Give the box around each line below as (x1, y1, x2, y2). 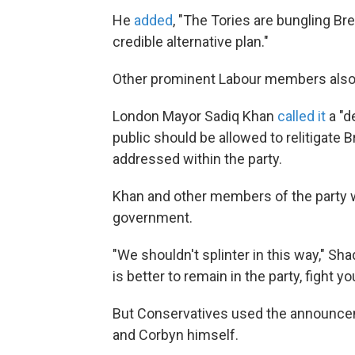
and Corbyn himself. (113, 326, 239, 343)
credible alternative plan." (113, 33, 269, 50)
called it (277, 108, 326, 124)
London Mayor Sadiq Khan (113, 108, 277, 124)
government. (113, 209, 193, 226)
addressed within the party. (113, 151, 282, 167)
